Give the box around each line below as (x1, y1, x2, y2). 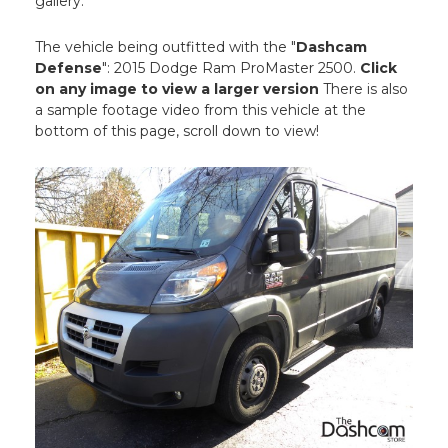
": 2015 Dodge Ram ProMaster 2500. (102, 59, 361, 78)
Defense (35, 59, 103, 78)
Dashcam (296, 38, 368, 57)
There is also (319, 80, 409, 99)
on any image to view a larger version (35, 80, 320, 99)
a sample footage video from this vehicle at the (35, 101, 367, 120)
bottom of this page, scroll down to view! (35, 122, 320, 141)
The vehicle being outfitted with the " (35, 38, 297, 57)
